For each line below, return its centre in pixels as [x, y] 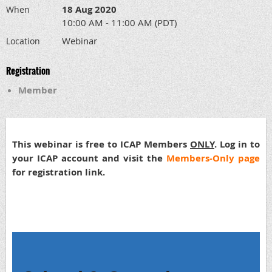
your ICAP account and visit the [89, 158]
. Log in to [237, 144]
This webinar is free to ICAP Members [101, 144]
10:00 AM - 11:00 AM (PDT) [119, 22]
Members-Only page [213, 158]
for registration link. [59, 172]
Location [23, 41]
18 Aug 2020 [89, 9]
